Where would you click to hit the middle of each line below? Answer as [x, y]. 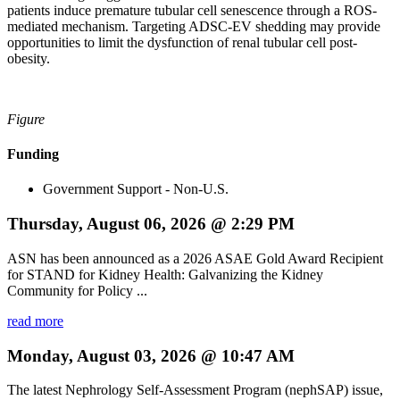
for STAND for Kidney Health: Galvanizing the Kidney [165, 274]
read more [35, 321]
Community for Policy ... [77, 290]
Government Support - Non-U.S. [136, 189]
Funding [33, 154]
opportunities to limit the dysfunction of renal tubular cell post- [182, 42]
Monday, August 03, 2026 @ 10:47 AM [151, 355]
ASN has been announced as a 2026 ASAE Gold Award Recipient [195, 258]
